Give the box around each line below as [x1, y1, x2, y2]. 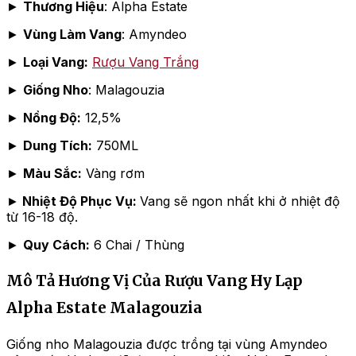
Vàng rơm [82, 164, 145, 181]
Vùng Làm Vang [23, 25, 122, 42]
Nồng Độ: [23, 109, 81, 126]
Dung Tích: [23, 137, 92, 153]
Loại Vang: [23, 53, 88, 70]
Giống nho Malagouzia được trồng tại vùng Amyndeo [6, 336, 327, 353]
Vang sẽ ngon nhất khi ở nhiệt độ [140, 192, 340, 209]
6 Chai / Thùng [90, 236, 184, 253]
